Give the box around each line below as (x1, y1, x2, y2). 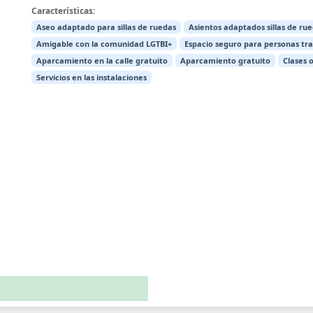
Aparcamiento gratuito (180, 55, 271, 66)
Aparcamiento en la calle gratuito (36, 55, 168, 66)
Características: (31, 5, 95, 17)
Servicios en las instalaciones (36, 72, 147, 83)
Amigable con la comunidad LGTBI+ (36, 38, 172, 50)
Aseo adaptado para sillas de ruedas (36, 22, 176, 33)
